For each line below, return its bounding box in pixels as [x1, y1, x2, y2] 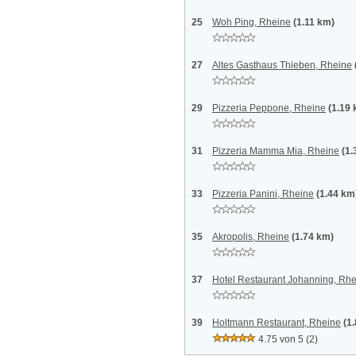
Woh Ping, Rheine [212, 17, 291, 28]
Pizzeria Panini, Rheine [212, 188, 314, 199]
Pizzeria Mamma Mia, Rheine [212, 145, 339, 157]
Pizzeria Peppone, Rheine [212, 103, 326, 114]
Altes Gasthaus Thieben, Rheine [212, 60, 352, 71]
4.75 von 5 [258, 334, 304, 345]
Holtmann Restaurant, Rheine [212, 317, 341, 328]
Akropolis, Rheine [212, 231, 289, 242]
